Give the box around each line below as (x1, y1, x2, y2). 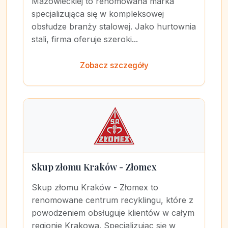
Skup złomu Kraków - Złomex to (32, 182, 158, 192)
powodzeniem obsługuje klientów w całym (32, 208, 194, 218)
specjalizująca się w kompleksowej (32, 9, 164, 19)
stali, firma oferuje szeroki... (32, 34, 138, 44)
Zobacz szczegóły (79, 61, 149, 70)
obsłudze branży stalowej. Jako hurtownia (32, 21, 196, 32)
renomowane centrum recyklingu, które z (32, 195, 193, 205)
